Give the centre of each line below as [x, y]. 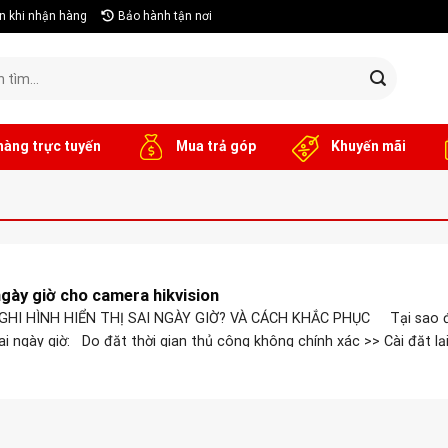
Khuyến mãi [366, 145]
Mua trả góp [214, 145]
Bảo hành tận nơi [163, 16]
